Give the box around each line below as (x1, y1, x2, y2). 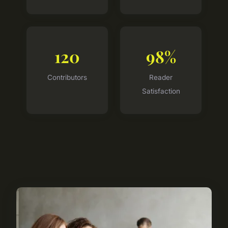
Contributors (47, 73, 87, 81)
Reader (149, 73, 173, 81)
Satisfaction (141, 87, 180, 95)
